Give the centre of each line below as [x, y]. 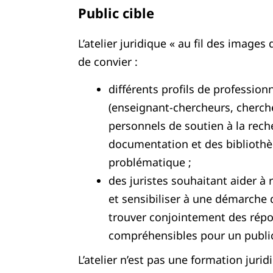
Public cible [116, 13]
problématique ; [150, 162]
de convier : [108, 62]
